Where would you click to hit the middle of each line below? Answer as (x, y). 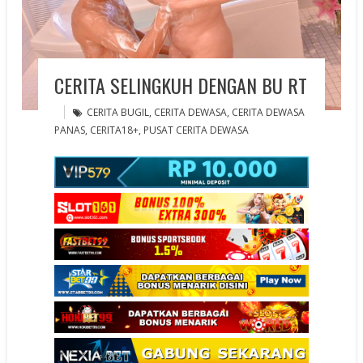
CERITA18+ (115, 130)
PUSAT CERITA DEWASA (196, 130)
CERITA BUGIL (118, 112)
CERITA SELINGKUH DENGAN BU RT (181, 85)
